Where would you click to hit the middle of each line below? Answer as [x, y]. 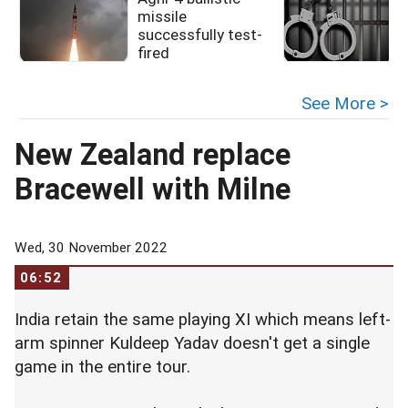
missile [162, 16]
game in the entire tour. [102, 367]
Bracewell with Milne [153, 189]
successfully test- [200, 35]
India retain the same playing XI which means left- [203, 320]
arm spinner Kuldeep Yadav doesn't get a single [192, 343]
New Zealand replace [153, 155]
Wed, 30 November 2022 [91, 248]
